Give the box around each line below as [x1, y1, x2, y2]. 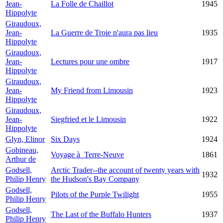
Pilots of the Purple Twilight [51, 190, 139, 199]
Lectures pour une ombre [51, 57, 129, 66]
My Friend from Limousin [51, 86, 133, 95]
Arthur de [5, 155, 36, 163]
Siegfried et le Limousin [51, 115, 126, 123]
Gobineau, [5, 146, 38, 154]
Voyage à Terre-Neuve [51, 150, 124, 159]
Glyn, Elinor [5, 135, 45, 143]
